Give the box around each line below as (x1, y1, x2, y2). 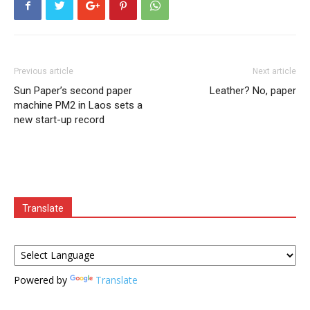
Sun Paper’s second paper (14, 84, 132, 97)
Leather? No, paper (210, 84, 296, 97)
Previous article (14, 66, 73, 76)
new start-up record (14, 113, 104, 126)
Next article (253, 66, 296, 76)
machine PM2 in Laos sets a (14, 98, 143, 111)
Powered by (14, 273, 70, 286)
